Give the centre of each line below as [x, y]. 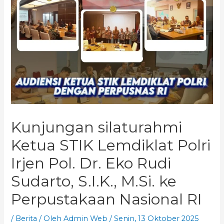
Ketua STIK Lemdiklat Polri [111, 145]
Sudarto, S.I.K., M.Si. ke [94, 181]
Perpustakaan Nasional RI [107, 199]
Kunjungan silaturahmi [97, 127]
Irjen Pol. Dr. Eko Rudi [91, 163]
